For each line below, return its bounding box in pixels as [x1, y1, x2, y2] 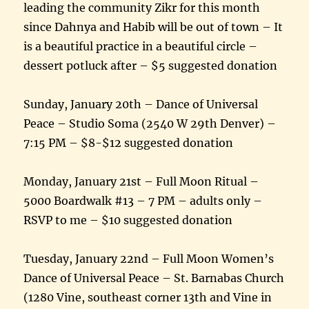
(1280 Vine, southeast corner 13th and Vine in [23, 290, 272, 304]
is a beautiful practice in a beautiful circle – [23, 39, 258, 53]
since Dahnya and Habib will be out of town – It [23, 19, 283, 34]
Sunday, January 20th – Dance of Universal [23, 97, 259, 111]
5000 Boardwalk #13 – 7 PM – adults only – [23, 193, 263, 208]
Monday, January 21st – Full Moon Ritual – [23, 174, 259, 188]
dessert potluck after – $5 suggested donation [23, 58, 278, 72]
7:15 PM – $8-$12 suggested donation [23, 135, 234, 150]
